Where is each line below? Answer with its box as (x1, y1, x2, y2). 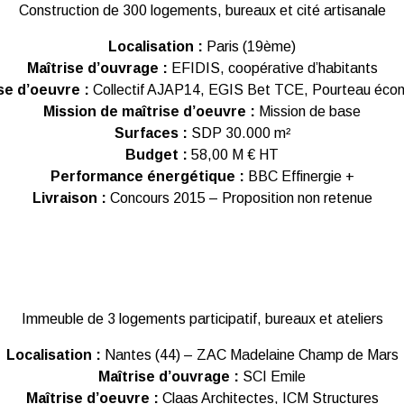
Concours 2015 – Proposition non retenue (109, 190, 372, 206)
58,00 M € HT (191, 147, 279, 162)
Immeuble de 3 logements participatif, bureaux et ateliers (21, 311, 383, 326)
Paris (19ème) (203, 39, 296, 54)
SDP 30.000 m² (187, 125, 290, 141)
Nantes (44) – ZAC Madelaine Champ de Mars (100, 347, 399, 363)
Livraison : (32, 190, 110, 206)
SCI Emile (239, 369, 306, 384)
